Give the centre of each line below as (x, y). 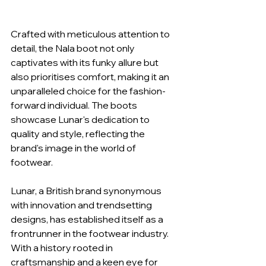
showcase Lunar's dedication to (81, 120)
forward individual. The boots (75, 105)
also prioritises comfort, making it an (91, 77)
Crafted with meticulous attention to (91, 34)
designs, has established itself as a (88, 219)
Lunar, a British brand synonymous (87, 191)
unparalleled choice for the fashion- (88, 91)
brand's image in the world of (74, 148)
